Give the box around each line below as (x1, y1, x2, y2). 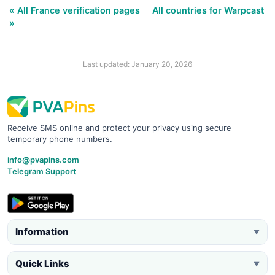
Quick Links (15, 257, 69, 269)
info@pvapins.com (7, 154, 79, 165)
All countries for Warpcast (152, 4, 264, 15)
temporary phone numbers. (7, 133, 112, 144)
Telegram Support (7, 166, 76, 176)
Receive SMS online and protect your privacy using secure (7, 122, 231, 133)
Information (15, 225, 69, 238)
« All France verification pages (9, 4, 142, 15)
